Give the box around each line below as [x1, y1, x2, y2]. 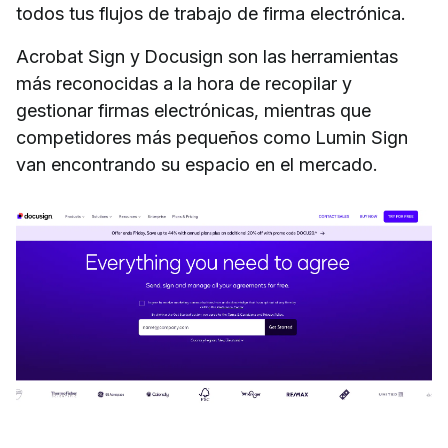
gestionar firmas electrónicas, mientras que [16, 100, 371, 122]
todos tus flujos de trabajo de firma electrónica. [16, 3, 405, 25]
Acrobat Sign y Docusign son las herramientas [16, 46, 398, 68]
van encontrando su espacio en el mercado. [16, 154, 377, 176]
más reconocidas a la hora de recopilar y [16, 73, 352, 95]
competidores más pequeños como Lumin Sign [16, 127, 408, 149]
